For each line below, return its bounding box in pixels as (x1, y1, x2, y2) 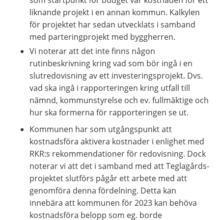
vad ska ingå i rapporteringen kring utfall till (29, 82, 190, 93)
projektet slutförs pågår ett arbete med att (29, 172, 187, 184)
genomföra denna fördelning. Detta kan (29, 185, 176, 196)
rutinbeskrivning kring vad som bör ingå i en (29, 57, 192, 69)
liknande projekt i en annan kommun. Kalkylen (29, 6, 200, 18)
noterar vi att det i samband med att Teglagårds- (29, 160, 209, 171)
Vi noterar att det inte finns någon (29, 45, 155, 56)
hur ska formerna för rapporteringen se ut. (29, 107, 189, 118)
